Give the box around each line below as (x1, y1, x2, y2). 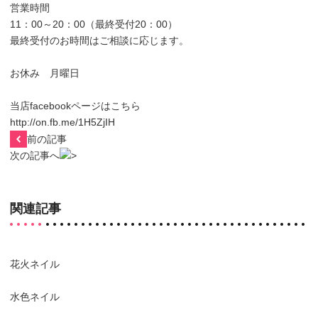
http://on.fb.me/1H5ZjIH (9, 116, 115, 128)
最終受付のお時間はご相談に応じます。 (9, 35, 189, 46)
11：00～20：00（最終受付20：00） (9, 18, 177, 30)
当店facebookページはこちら (9, 100, 141, 111)
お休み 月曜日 (9, 67, 79, 79)
